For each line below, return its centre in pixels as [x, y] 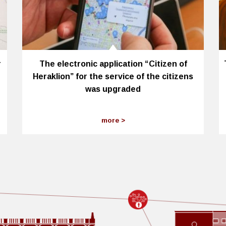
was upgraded [113, 89]
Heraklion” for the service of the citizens [113, 76]
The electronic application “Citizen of [113, 64]
